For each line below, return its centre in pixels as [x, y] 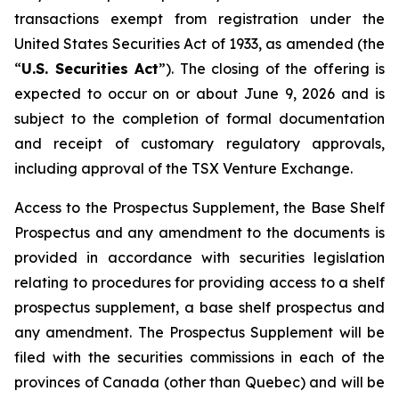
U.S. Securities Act [90, 69]
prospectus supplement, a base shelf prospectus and [199, 307]
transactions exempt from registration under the [199, 19]
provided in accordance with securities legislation [199, 257]
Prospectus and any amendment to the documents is [199, 232]
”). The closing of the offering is [272, 69]
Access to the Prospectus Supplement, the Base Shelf [199, 208]
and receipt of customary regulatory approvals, [199, 143]
